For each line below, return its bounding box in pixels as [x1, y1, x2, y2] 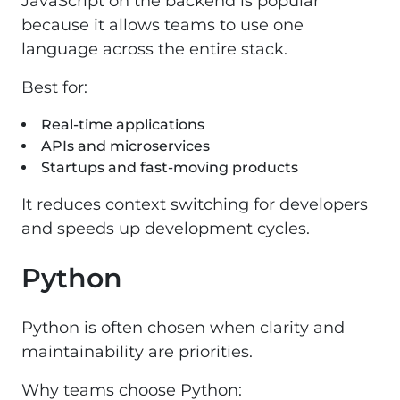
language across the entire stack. [21, 38, 287, 59]
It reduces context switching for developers [21, 194, 368, 214]
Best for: [21, 77, 87, 97]
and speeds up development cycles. [21, 218, 310, 238]
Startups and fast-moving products [41, 158, 298, 176]
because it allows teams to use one [21, 14, 304, 35]
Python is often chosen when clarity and [21, 317, 345, 337]
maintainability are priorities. [21, 341, 253, 362]
